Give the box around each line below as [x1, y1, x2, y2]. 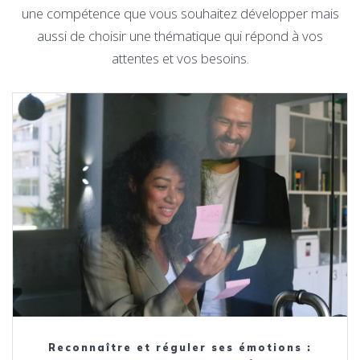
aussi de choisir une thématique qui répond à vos [37, 27, 323, 46]
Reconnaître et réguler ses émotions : [48, 341, 312, 354]
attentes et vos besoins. [111, 49, 249, 68]
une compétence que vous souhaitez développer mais [21, 4, 339, 23]
